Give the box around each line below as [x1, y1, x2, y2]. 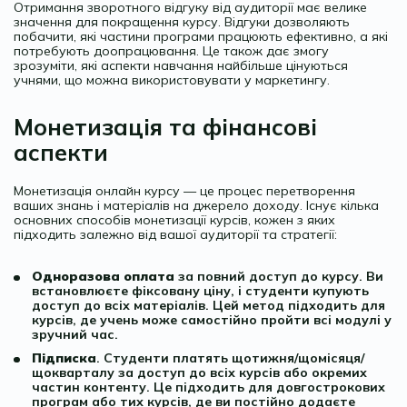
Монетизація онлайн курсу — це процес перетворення [14, 182, 355, 199]
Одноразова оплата [32, 267, 174, 284]
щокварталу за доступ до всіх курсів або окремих [32, 363, 367, 381]
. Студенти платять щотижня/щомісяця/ [96, 349, 364, 366]
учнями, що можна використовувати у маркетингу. [14, 71, 330, 88]
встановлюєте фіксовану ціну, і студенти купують [32, 282, 369, 299]
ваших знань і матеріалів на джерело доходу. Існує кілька [14, 196, 379, 213]
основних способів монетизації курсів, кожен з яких [14, 211, 335, 228]
